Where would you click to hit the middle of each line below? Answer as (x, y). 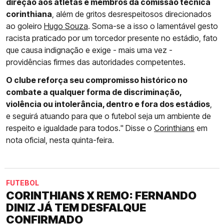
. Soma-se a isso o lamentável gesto (153, 26)
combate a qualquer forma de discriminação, (94, 92)
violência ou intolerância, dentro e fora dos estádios (108, 104)
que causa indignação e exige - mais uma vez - (89, 50)
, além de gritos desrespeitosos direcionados (132, 14)
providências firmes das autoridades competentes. (96, 62)
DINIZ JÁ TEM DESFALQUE (76, 208)
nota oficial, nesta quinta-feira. (60, 140)
